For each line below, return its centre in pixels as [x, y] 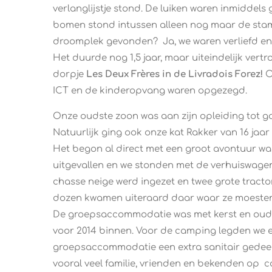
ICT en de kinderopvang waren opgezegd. [150, 91]
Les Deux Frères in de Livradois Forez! [175, 75]
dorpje [70, 75]
